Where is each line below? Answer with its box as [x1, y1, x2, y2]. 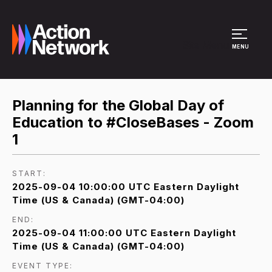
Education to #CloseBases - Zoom [12, 114, 254, 131]
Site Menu [182, 39, 229, 51]
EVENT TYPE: [12, 260, 73, 270]
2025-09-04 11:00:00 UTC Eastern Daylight [12, 226, 236, 239]
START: [12, 168, 46, 178]
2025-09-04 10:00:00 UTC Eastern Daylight [12, 180, 239, 192]
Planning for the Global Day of [12, 97, 224, 114]
